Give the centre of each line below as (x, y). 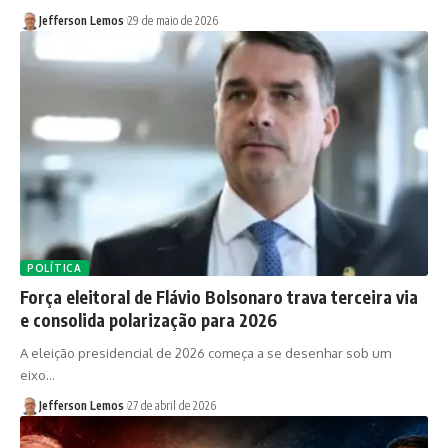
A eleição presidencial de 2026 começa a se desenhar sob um (205, 353)
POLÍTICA (54, 268)
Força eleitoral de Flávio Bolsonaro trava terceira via (219, 297)
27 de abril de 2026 (171, 406)
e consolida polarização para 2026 (148, 320)
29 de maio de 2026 (172, 21)
